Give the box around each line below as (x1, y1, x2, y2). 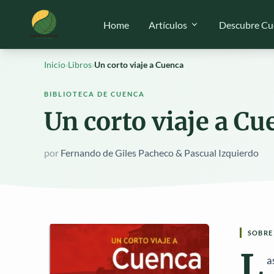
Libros (68, 60, 92, 70)
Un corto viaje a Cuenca (94, 60, 183, 70)
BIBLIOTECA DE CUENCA (44, 90, 146, 98)
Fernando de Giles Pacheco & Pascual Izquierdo (59, 147, 259, 158)
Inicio (44, 60, 65, 70)
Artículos (149, 18, 187, 31)
